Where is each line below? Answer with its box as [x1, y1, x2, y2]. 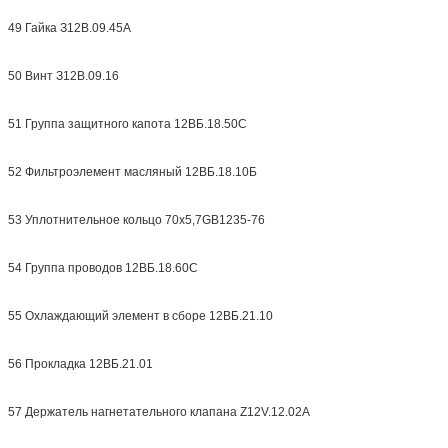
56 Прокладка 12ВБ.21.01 [8, 356, 153, 371]
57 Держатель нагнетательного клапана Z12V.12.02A [8, 404, 310, 419]
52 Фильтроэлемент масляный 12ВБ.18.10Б [8, 164, 257, 179]
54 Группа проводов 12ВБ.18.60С [8, 260, 198, 275]
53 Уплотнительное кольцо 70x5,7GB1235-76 [8, 212, 265, 227]
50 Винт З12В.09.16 [8, 68, 119, 83]
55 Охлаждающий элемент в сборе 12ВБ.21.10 [8, 308, 273, 323]
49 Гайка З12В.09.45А [8, 20, 131, 35]
